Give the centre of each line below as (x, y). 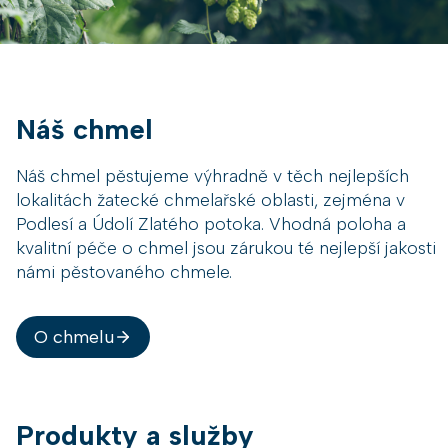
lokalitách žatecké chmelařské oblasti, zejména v (210, 199)
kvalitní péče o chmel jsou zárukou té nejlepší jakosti (226, 247)
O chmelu (74, 336)
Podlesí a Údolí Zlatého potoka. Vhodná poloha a (211, 223)
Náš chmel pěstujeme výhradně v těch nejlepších (212, 175)
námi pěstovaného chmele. (124, 271)
